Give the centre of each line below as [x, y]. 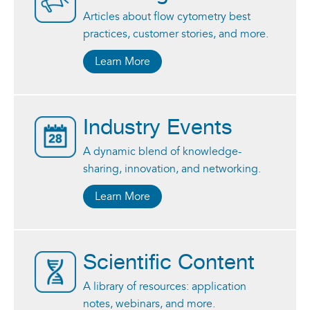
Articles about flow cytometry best [167, 16]
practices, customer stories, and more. [176, 34]
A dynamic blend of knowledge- [162, 151]
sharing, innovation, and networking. [172, 168]
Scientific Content [169, 263]
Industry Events [158, 128]
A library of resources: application [165, 286]
